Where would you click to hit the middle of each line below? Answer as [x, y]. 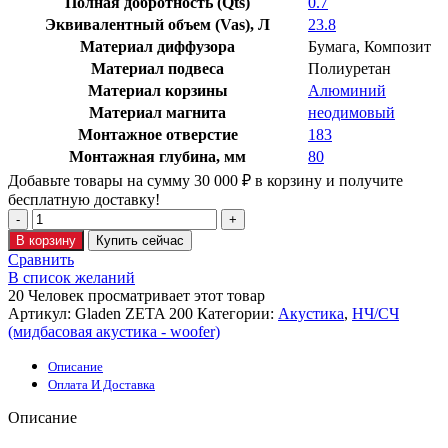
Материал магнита [157, 113]
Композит [397, 47]
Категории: [235, 314]
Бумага [332, 47]
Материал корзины [157, 91]
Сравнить [41, 260]
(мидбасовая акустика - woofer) [114, 332]
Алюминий [347, 91]
